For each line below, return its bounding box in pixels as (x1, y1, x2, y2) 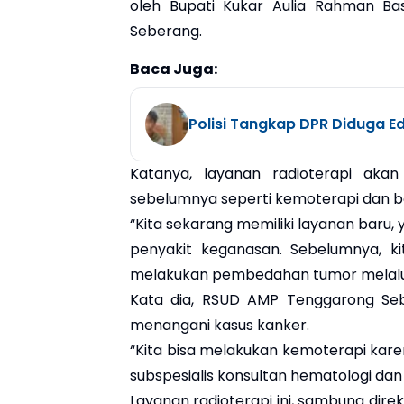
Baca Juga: (130, 58, 217, 79)
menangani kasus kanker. (130, 314, 309, 335)
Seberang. (130, 20, 202, 41)
